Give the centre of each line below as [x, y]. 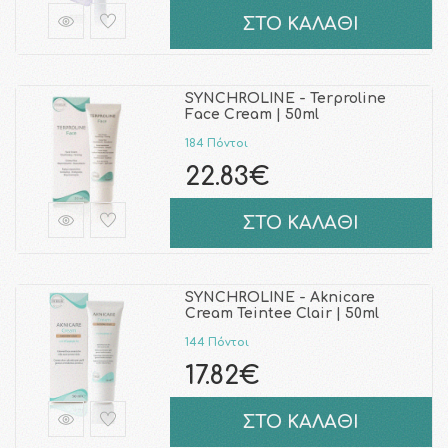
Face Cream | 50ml [251, 114]
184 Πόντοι [216, 143]
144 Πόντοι [216, 342]
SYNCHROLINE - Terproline [285, 98]
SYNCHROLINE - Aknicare [279, 297]
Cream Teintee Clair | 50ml [281, 313]
